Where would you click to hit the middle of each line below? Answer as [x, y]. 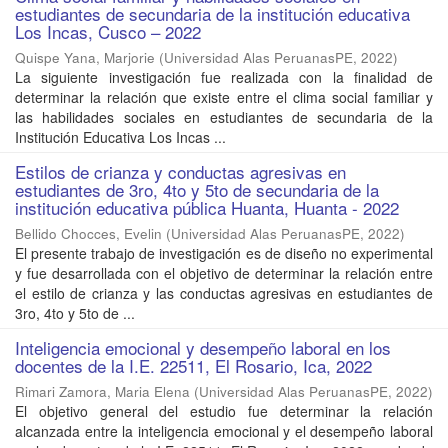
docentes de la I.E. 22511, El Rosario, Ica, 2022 [193, 366]
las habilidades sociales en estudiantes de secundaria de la [224, 117]
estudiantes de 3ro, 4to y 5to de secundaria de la [197, 190]
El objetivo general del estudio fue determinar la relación [224, 411]
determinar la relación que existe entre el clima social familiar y [224, 97]
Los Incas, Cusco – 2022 [108, 32]
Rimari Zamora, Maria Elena [102, 392]
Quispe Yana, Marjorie [85, 58]
